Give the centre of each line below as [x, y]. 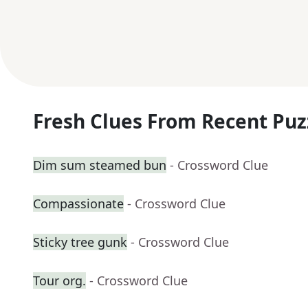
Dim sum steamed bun [100, 165]
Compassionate [78, 204]
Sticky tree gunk [80, 242]
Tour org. [59, 281]
